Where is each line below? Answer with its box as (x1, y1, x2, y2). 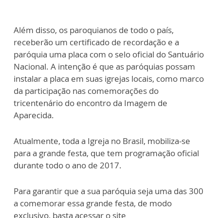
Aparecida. (14, 109, 54, 121)
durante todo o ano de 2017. (14, 159, 126, 171)
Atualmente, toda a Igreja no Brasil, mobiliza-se (14, 135, 190, 146)
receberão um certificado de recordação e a (14, 36, 179, 48)
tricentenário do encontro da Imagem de (14, 97, 167, 109)
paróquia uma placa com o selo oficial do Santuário (14, 48, 204, 60)
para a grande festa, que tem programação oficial (14, 147, 199, 159)
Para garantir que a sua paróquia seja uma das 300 (14, 185, 203, 197)
